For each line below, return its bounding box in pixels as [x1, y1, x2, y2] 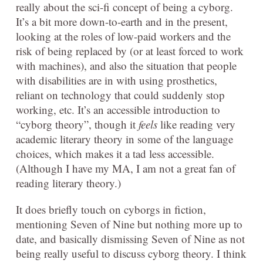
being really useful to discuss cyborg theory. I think [16, 245, 247, 261]
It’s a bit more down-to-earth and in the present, [16, 14, 228, 29]
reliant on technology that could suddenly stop [16, 87, 225, 102]
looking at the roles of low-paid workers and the [16, 28, 231, 43]
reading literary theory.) [16, 175, 121, 190]
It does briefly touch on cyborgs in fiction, [16, 201, 206, 217]
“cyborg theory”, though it [16, 116, 139, 131]
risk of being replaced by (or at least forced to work [16, 43, 244, 58]
